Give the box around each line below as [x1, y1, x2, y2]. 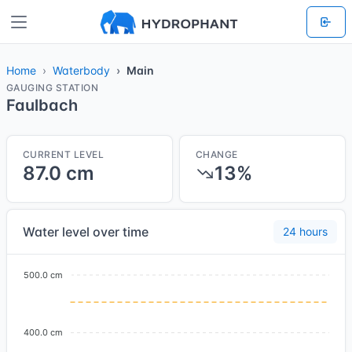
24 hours [283, 225, 328, 238]
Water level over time [23, 224, 148, 240]
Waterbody [53, 64, 110, 77]
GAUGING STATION [6, 82, 99, 93]
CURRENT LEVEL [23, 148, 104, 160]
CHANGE [196, 148, 238, 160]
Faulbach [6, 96, 78, 115]
